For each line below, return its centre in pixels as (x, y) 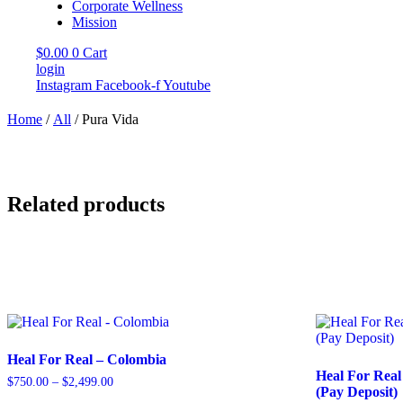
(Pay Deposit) (357, 391)
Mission (94, 22)
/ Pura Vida (105, 119)
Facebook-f (128, 85)
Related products (86, 204)
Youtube (187, 85)
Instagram (64, 85)
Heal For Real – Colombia (87, 359)
